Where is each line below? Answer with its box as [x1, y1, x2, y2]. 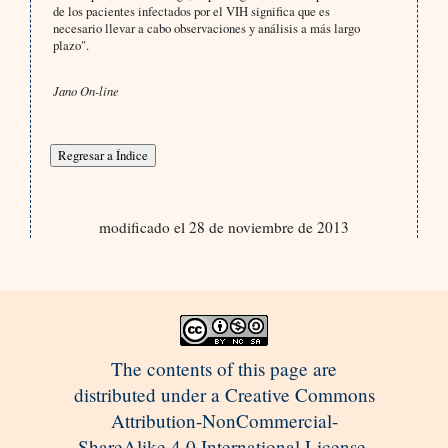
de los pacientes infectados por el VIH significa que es [52, 2, 330, 21]
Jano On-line [52, 82, 119, 100]
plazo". [52, 36, 89, 55]
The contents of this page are [111, 356, 337, 382]
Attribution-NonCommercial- [110, 408, 338, 434]
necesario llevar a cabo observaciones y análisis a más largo [52, 19, 360, 38]
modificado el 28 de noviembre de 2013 [98, 217, 349, 238]
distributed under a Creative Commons [73, 382, 375, 408]
